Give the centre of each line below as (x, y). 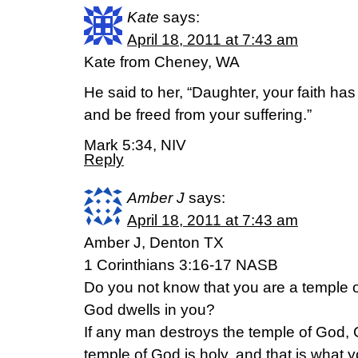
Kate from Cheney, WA (162, 62)
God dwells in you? (149, 310)
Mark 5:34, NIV (135, 145)
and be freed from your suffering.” (198, 115)
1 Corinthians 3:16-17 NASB (181, 265)
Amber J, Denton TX (154, 243)
